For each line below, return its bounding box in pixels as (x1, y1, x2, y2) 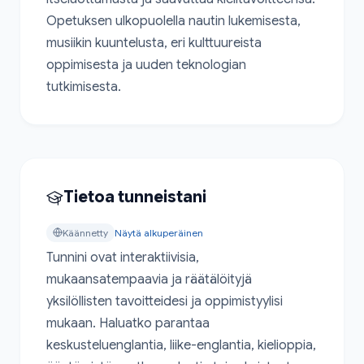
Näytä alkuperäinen (115, 226, 203, 239)
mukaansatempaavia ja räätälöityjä (46, 271, 252, 288)
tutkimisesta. (46, 78, 121, 95)
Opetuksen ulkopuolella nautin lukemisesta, (46, 12, 301, 29)
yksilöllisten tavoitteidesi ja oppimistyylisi (46, 292, 283, 310)
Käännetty (63, 226, 108, 239)
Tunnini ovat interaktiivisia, (46, 249, 199, 266)
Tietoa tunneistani (63, 186, 206, 207)
